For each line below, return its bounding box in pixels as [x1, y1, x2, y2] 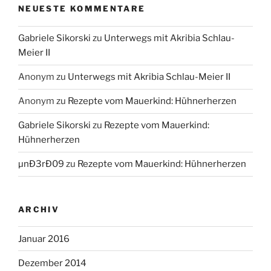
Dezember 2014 [18, 257, 87, 269]
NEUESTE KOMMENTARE [18, 4, 146, 14]
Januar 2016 [18, 233, 70, 244]
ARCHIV [18, 204, 60, 214]
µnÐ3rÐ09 [18, 158, 64, 170]
